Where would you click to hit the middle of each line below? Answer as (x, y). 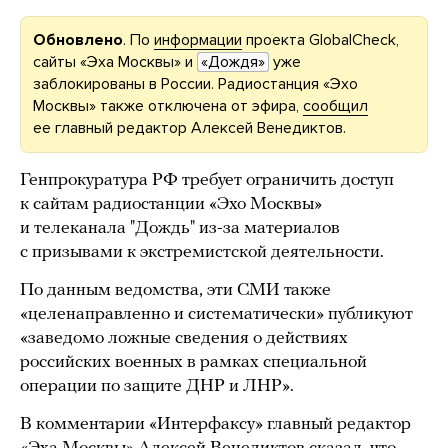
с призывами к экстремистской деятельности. (202, 252)
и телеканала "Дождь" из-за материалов (180, 228)
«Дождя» (233, 62)
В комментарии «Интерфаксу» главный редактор (215, 424)
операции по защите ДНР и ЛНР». (157, 386)
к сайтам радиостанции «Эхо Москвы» (171, 204)
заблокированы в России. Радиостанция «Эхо (195, 84)
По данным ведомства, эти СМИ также (175, 290)
